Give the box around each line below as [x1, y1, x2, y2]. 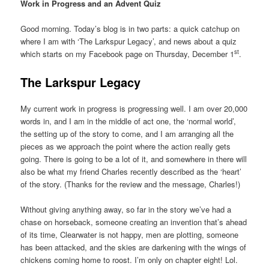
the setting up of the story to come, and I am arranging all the [20, 127, 234, 139]
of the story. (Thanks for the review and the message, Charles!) [20, 178, 241, 190]
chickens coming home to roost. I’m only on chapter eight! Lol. [20, 253, 238, 265]
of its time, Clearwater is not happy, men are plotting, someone [20, 228, 239, 240]
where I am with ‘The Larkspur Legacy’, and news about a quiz [20, 35, 237, 47]
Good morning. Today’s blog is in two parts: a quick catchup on [20, 23, 240, 35]
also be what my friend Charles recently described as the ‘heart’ [20, 165, 242, 177]
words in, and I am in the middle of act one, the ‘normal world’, [20, 115, 237, 127]
